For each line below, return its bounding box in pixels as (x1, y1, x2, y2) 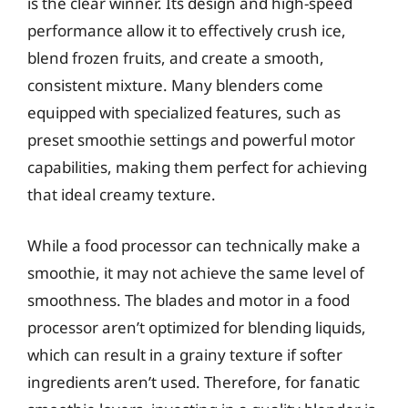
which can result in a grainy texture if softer (27, 343, 342, 365)
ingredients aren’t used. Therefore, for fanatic (27, 371, 360, 393)
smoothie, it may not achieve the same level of (27, 261, 364, 283)
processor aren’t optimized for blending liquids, (27, 316, 366, 338)
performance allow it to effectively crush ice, (27, 20, 346, 41)
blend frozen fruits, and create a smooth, (27, 47, 324, 68)
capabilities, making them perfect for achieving (27, 157, 367, 178)
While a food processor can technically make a (27, 234, 361, 256)
